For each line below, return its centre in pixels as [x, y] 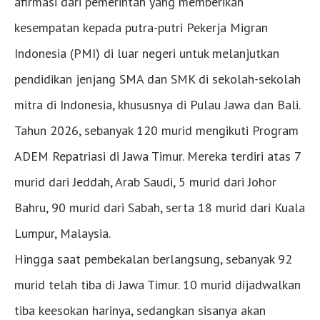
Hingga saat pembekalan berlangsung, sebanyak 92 [153, 259]
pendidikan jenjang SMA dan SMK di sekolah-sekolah [157, 79]
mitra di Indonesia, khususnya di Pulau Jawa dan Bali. [157, 105]
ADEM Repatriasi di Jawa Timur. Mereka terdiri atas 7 [157, 156]
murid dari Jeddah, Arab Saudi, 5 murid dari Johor [145, 182]
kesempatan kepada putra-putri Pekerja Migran [141, 28]
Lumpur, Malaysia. [62, 234]
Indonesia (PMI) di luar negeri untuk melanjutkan [147, 54]
